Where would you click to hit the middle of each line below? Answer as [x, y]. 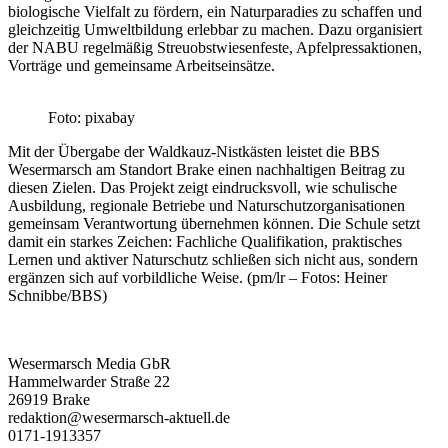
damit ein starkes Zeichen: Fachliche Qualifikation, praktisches [205, 241]
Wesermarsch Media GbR [89, 363]
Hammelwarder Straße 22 [89, 381]
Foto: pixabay [91, 117]
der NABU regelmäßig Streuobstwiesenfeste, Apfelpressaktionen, [215, 47]
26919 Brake [49, 399]
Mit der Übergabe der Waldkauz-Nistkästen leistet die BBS [194, 151]
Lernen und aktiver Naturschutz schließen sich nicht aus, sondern [213, 259]
